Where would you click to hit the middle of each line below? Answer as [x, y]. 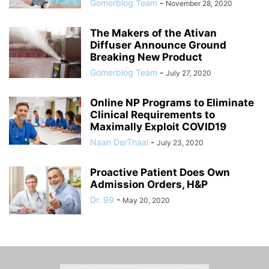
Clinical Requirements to [153, 114]
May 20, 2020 [146, 200]
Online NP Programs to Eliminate [172, 102]
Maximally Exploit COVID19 [158, 126]
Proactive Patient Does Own [160, 172]
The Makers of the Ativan [153, 33]
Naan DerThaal [119, 142]
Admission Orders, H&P [149, 184]
